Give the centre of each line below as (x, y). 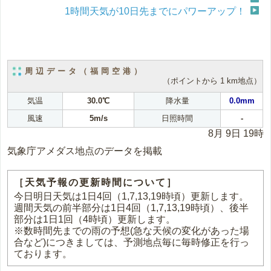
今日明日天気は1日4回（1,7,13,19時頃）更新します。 (132, 196)
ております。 (43, 253)
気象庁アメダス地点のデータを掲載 (85, 151)
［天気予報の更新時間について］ (96, 182)
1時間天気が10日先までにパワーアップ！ (155, 11)
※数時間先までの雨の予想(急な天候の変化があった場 (132, 230)
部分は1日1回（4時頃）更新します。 (95, 219)
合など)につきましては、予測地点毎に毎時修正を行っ (132, 242)
